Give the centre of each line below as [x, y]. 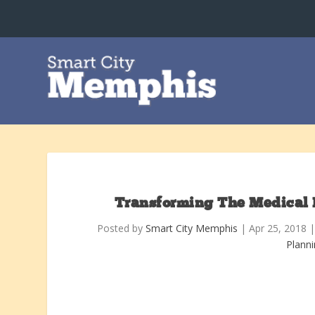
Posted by [122, 228]
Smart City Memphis [192, 228]
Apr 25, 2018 [278, 228]
